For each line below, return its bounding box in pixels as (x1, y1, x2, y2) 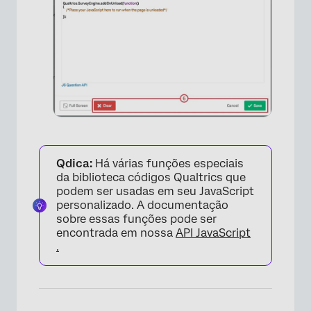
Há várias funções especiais (95, 156, 244, 170)
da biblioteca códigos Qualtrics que (56, 170, 246, 184)
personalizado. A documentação (56, 198, 228, 212)
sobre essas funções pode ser (56, 212, 217, 226)
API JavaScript (176, 226, 251, 239)
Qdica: (56, 156, 95, 170)
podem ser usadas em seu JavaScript (56, 184, 254, 198)
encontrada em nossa (56, 226, 176, 239)
